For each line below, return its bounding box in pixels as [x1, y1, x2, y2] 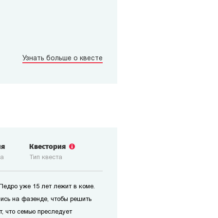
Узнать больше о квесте [22, 55, 103, 62]
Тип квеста [29, 154, 62, 161]
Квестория [34, 142, 66, 151]
